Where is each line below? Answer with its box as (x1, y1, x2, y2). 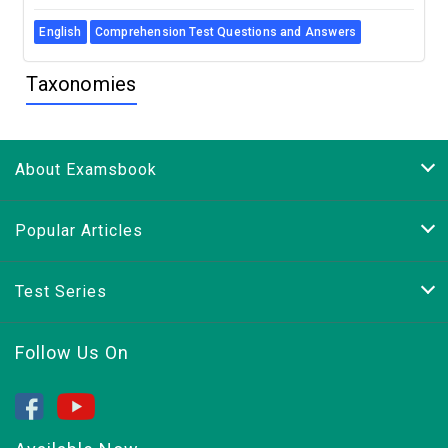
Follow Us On (15, 342, 129, 363)
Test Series (15, 282, 107, 301)
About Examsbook (15, 160, 157, 179)
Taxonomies (26, 72, 137, 96)
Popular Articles (15, 221, 143, 240)
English (39, 25, 82, 39)
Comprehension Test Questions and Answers (94, 25, 357, 39)
